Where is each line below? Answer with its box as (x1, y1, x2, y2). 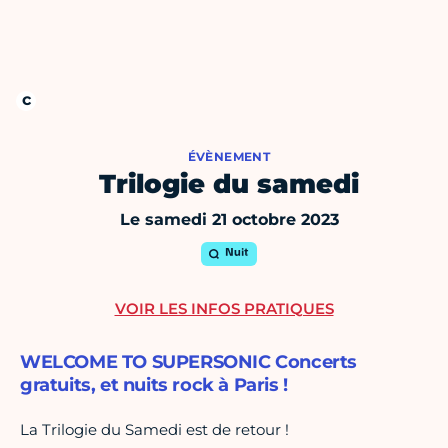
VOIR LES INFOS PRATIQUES (114, 299, 334, 319)
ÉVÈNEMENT (187, 149, 271, 165)
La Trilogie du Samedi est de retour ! (20, 420, 289, 440)
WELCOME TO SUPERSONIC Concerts (20, 351, 358, 374)
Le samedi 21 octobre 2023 (119, 210, 339, 230)
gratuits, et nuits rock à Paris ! (20, 374, 288, 397)
